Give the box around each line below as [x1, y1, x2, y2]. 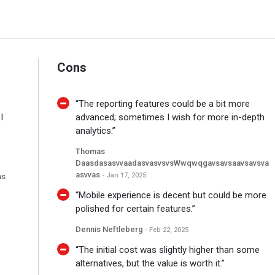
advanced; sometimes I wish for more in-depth [75, 112, 265, 123]
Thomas [75, 147, 105, 157]
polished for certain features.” [75, 203, 195, 215]
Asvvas [75, 170, 102, 180]
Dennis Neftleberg [75, 225, 145, 234]
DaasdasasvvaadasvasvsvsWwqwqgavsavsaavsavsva [75, 158, 269, 168]
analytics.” [75, 125, 115, 137]
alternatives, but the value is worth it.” [75, 258, 225, 269]
